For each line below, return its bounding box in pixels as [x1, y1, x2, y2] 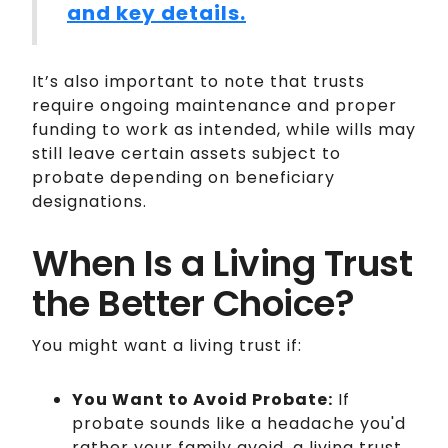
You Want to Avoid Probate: [72, 387, 333, 411]
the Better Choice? [32, 277, 354, 329]
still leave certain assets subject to [32, 141, 341, 165]
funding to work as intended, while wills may [32, 117, 416, 141]
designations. [32, 189, 147, 213]
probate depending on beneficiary [32, 165, 335, 189]
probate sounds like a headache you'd [72, 411, 406, 435]
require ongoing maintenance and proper [32, 93, 397, 117]
